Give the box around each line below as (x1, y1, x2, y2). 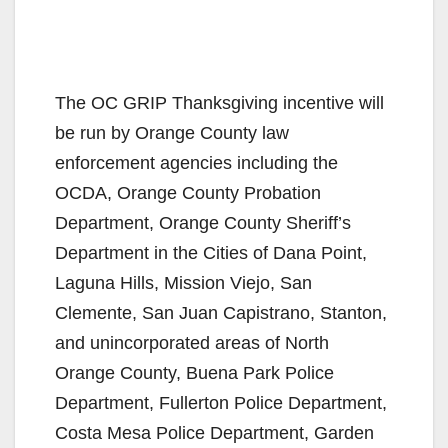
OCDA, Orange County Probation (55, 182, 321, 203)
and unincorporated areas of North (55, 332, 329, 353)
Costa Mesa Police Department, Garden (55, 422, 374, 443)
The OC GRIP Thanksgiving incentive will (55, 92, 384, 113)
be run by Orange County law (55, 122, 289, 143)
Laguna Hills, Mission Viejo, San (55, 272, 312, 293)
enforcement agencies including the (55, 152, 338, 173)
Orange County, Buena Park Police (55, 362, 334, 383)
